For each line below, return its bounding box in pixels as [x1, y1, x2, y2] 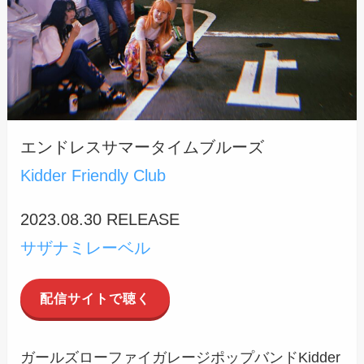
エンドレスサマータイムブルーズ [20, 137, 265, 156]
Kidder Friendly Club [20, 166, 167, 184]
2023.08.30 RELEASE [20, 210, 180, 229]
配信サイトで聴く [40, 291, 151, 306]
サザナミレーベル [20, 239, 151, 258]
